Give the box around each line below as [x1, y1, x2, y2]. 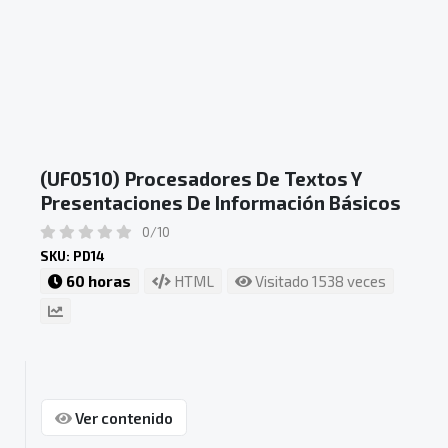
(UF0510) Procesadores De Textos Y [40, 167, 361, 191]
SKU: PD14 [40, 247, 104, 264]
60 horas [63, 271, 131, 290]
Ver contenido [71, 408, 173, 427]
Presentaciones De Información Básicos [40, 191, 401, 215]
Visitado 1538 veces [252, 271, 386, 290]
